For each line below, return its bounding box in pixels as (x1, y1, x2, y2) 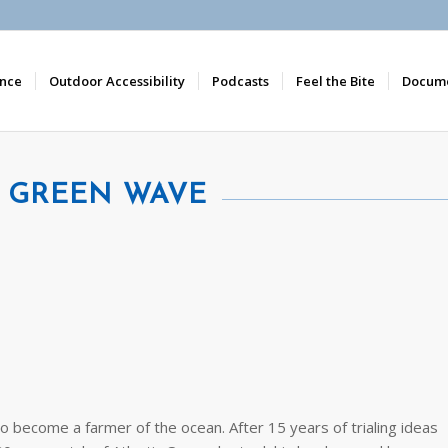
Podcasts (212, 72, 269, 90)
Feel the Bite (296, 72, 375, 90)
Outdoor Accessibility (49, 72, 185, 90)
